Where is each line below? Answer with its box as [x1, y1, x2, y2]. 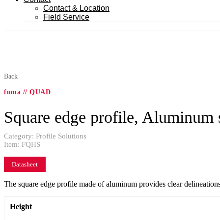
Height [10, 202, 32, 211]
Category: [4, 132, 36, 140]
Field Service [43, 13, 89, 21]
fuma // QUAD [4, 88, 51, 96]
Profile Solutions [36, 132, 86, 140]
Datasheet [12, 160, 38, 168]
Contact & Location [43, 4, 110, 12]
